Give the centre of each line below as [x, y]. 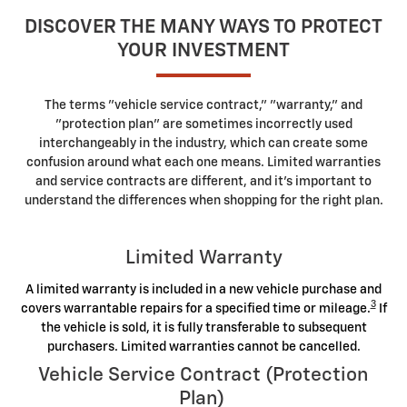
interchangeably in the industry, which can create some [203, 144]
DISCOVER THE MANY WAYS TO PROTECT [203, 27]
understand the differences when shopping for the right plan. [203, 201]
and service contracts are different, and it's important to [203, 182]
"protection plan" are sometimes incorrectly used [203, 124]
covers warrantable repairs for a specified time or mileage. [195, 308]
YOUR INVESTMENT [203, 51]
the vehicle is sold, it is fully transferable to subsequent [203, 328]
